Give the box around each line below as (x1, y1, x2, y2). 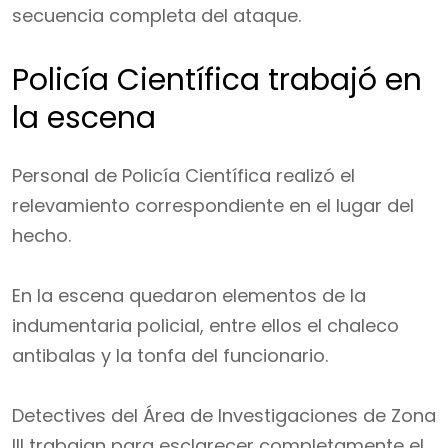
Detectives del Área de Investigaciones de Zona (12, 403, 436, 428)
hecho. (12, 223, 71, 248)
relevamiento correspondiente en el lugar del (12, 193, 414, 218)
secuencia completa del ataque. (12, 3, 301, 28)
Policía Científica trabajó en (12, 59, 422, 101)
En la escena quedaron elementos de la (12, 283, 366, 308)
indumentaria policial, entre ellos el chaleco (12, 313, 399, 338)
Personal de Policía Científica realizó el (12, 163, 355, 188)
